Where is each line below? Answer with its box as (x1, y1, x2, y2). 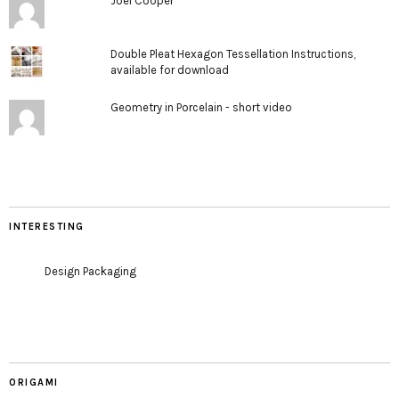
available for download (110, 62, 229, 77)
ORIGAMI (9, 376, 59, 388)
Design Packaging (45, 264, 136, 278)
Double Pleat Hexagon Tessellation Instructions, (110, 46, 355, 61)
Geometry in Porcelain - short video (110, 100, 292, 114)
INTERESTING (9, 220, 85, 232)
